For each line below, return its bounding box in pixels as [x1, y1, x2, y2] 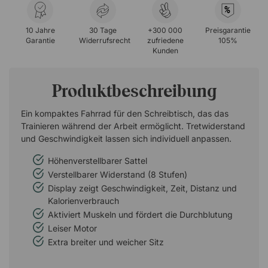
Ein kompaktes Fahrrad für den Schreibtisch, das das [21, 108, 229, 118]
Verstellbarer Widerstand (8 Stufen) [48, 169, 187, 179]
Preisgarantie [205, 26, 251, 35]
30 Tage [89, 26, 117, 35]
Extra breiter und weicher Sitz [48, 237, 164, 247]
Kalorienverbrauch [48, 196, 119, 206]
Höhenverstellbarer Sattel [48, 156, 147, 166]
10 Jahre [25, 26, 55, 35]
